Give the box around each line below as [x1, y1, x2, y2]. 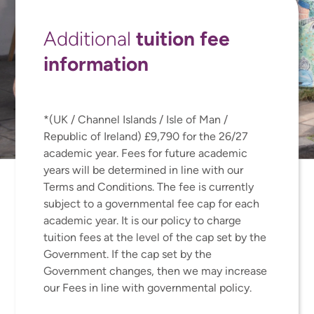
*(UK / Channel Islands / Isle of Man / [43, 113, 228, 127]
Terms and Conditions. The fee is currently [43, 180, 254, 194]
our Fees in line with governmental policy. [43, 281, 252, 295]
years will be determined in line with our [43, 163, 244, 177]
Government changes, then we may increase [43, 264, 268, 278]
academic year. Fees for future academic [43, 146, 248, 161]
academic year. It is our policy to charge [43, 214, 242, 228]
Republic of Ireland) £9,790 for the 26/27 [43, 130, 249, 144]
